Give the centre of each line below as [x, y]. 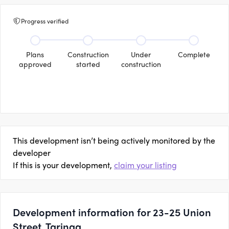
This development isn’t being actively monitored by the [114, 140]
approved [35, 64]
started [88, 64]
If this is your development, [62, 165]
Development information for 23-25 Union [112, 212]
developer [32, 153]
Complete [194, 54]
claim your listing [145, 165]
